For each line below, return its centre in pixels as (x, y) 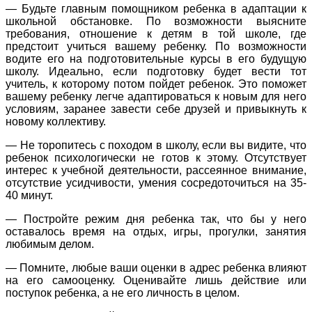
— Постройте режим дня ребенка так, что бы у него (156, 219)
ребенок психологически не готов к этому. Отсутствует (156, 158)
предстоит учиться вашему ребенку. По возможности (156, 47)
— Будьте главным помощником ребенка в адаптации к (156, 9)
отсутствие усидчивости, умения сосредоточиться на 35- (156, 183)
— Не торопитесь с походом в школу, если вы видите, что (156, 146)
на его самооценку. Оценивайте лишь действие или (156, 281)
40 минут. (29, 196)
